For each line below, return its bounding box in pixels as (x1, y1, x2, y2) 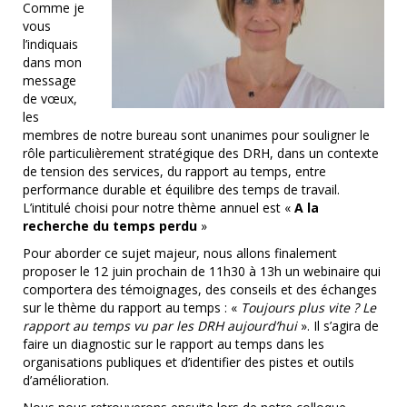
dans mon (23, 54, 82, 71)
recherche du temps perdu (23, 217, 197, 234)
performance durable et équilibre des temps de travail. (23, 181, 340, 198)
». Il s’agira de (301, 317, 379, 334)
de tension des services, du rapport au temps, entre (23, 163, 326, 180)
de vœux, (23, 90, 77, 107)
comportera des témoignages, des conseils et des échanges (23, 281, 377, 298)
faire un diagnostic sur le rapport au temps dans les (23, 335, 324, 352)
